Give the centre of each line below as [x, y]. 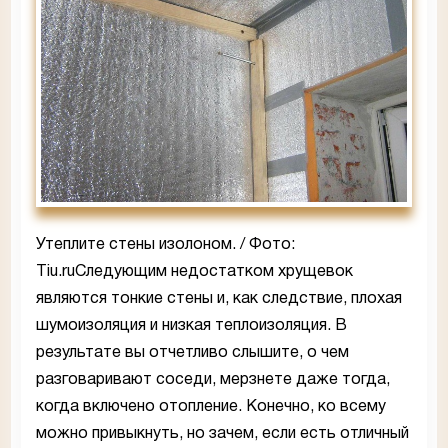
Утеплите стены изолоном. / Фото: [165, 245]
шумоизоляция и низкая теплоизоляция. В [191, 326]
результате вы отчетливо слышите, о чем [192, 353]
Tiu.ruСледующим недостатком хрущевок [194, 272]
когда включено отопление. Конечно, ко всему [211, 407]
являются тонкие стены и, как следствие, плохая [219, 299]
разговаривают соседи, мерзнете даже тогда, [213, 380]
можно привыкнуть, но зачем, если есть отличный [222, 434]
